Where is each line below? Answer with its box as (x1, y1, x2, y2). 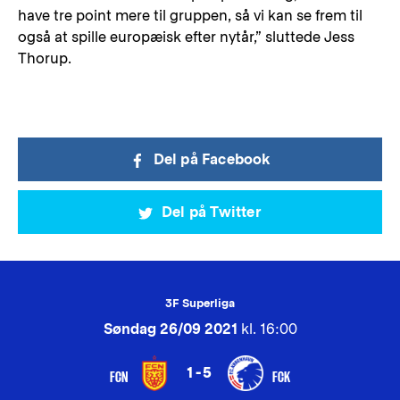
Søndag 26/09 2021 (103, 321, 237, 337)
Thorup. (18, 50, 71, 67)
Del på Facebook (153, 151, 271, 168)
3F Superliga (165, 296, 235, 310)
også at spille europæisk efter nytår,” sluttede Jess (18, 29, 354, 46)
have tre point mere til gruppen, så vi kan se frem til (18, 7, 362, 24)
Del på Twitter (162, 204, 262, 221)
